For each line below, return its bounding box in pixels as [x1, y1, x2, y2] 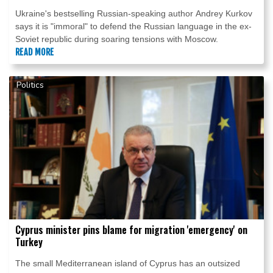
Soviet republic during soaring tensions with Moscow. [15, 34, 218, 44]
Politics [16, 79, 44, 91]
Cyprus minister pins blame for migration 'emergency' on [15, 222, 247, 238]
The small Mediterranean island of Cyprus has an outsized [15, 258, 240, 269]
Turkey [15, 235, 43, 250]
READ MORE [15, 47, 54, 58]
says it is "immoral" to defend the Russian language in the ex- [15, 21, 252, 32]
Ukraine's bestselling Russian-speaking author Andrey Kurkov [15, 9, 252, 19]
